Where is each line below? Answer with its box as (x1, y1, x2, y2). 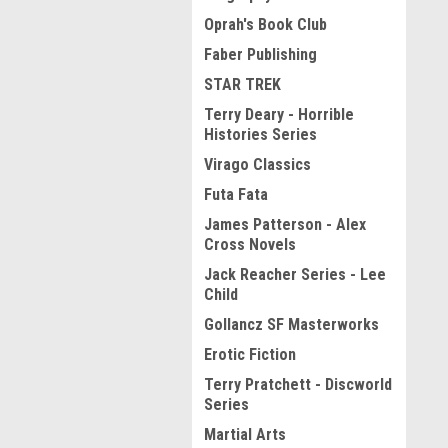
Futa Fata (204, 185, 268, 204)
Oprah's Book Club (204, 15, 327, 34)
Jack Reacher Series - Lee (204, 265, 386, 284)
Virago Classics (204, 155, 311, 174)
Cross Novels (204, 235, 296, 254)
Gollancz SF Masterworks (204, 315, 379, 334)
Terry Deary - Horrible (204, 105, 354, 124)
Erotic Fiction (204, 345, 296, 364)
